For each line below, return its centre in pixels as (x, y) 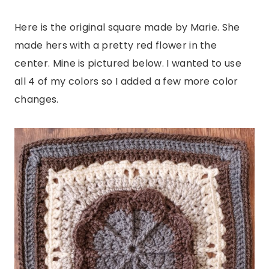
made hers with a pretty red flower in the (116, 46)
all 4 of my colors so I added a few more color (126, 82)
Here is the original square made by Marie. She (127, 28)
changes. (37, 100)
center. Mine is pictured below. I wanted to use (128, 64)
